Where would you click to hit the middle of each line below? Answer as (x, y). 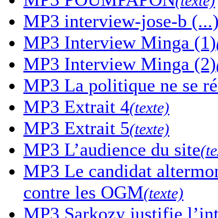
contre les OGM (83, 192)
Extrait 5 (94, 128)
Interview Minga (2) (138, 64)
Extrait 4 (94, 107)
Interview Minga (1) (138, 43)
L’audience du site (130, 150)
